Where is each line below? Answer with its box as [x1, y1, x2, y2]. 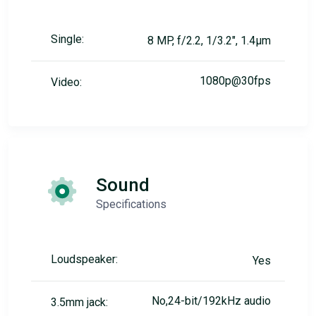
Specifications [96, 197, 166, 211]
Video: [51, 75, 82, 89]
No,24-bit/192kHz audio [152, 294, 271, 308]
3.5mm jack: [51, 296, 108, 309]
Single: [51, 32, 84, 46]
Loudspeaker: [51, 253, 118, 266]
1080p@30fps [200, 74, 271, 87]
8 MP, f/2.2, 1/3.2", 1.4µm [147, 34, 271, 47]
